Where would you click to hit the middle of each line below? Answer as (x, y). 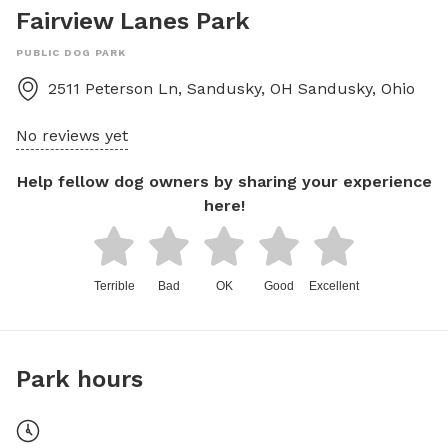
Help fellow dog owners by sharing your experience (224, 181)
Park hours (79, 379)
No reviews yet (72, 135)
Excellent (334, 286)
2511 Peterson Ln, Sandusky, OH (170, 88)
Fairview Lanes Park (133, 21)
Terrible (114, 286)
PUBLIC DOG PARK (71, 52)
